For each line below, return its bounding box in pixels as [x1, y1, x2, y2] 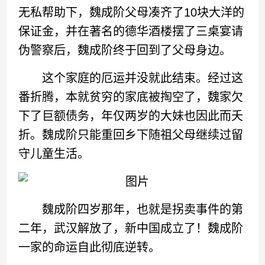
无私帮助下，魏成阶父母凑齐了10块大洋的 [18, 6, 245, 19]
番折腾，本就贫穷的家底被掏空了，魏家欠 [18, 91, 244, 104]
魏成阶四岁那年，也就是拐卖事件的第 [18, 203, 244, 216]
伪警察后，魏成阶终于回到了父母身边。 [18, 44, 232, 57]
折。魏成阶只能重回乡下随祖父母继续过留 [18, 128, 244, 141]
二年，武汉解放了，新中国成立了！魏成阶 [18, 222, 244, 235]
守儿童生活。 [18, 147, 90, 160]
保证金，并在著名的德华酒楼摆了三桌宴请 [18, 25, 244, 38]
